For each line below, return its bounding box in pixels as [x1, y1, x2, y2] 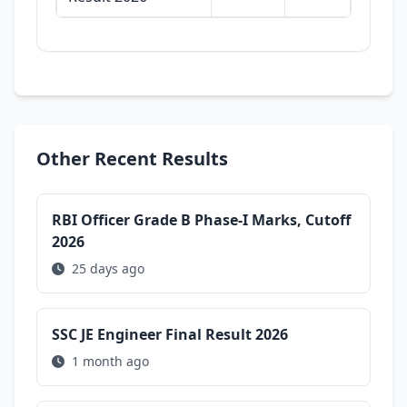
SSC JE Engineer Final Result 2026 [52, 324, 288, 344]
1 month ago [68, 352, 149, 370]
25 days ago [68, 260, 144, 277]
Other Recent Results [36, 146, 228, 171]
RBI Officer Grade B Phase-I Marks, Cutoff [52, 210, 351, 230]
